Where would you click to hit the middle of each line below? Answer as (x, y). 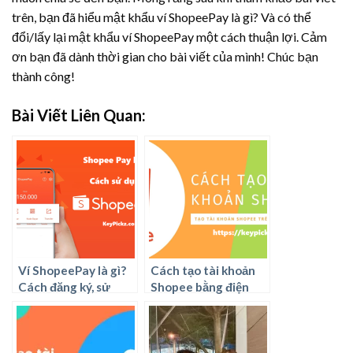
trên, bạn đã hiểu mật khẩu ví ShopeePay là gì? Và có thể (162, 17)
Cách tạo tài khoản (203, 271)
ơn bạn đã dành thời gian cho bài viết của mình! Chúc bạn (165, 57)
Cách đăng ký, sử (64, 287)
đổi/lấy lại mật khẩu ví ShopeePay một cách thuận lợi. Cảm (169, 37)
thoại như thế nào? (203, 304)
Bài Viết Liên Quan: (79, 115)
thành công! (43, 76)
